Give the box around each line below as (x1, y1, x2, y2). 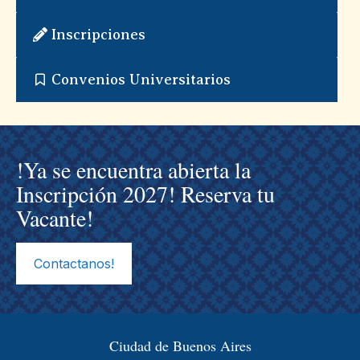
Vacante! (16, 202, 93, 233)
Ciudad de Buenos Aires (108, 335, 252, 355)
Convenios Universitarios (51, 71, 231, 88)
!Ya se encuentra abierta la (16, 153, 251, 185)
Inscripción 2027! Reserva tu (16, 178, 275, 209)
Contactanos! (34, 255, 114, 272)
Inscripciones (51, 26, 146, 43)
